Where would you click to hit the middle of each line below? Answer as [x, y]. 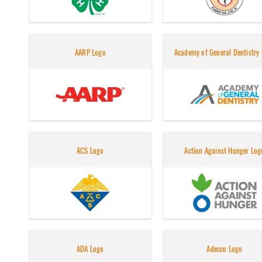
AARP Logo [90, 53]
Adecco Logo [225, 249]
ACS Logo [90, 151]
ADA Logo [90, 249]
